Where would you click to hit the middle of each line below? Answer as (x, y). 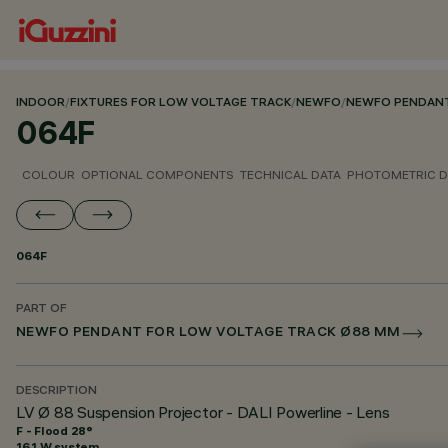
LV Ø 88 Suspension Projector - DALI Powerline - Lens (203, 412)
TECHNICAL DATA (290, 174)
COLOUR (48, 174)
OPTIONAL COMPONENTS (157, 174)
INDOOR (40, 103)
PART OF (41, 309)
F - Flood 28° (54, 430)
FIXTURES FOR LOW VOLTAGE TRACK (180, 103)
